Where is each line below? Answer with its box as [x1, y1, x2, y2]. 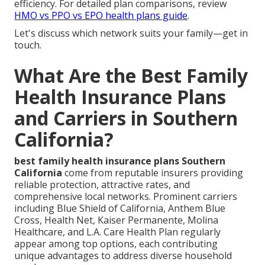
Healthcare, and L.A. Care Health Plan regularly [14, 225, 221, 238]
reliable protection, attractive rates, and [14, 177, 190, 191]
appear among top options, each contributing [14, 237, 218, 250]
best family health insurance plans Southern [14, 154, 226, 167]
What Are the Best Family [14, 62, 248, 88]
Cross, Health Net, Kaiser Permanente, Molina [14, 213, 219, 227]
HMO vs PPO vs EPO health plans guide [14, 8, 188, 22]
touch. [14, 38, 42, 51]
